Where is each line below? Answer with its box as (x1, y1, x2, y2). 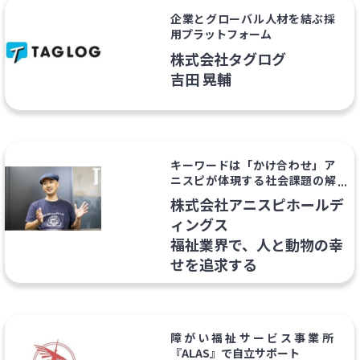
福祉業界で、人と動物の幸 (170, 234, 343, 256)
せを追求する (170, 254, 257, 276)
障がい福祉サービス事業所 (170, 329, 336, 346)
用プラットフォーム (170, 26, 272, 42)
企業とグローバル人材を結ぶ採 (170, 10, 336, 27)
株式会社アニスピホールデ (170, 194, 344, 215)
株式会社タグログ (170, 47, 286, 69)
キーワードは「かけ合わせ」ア (170, 156, 336, 173)
